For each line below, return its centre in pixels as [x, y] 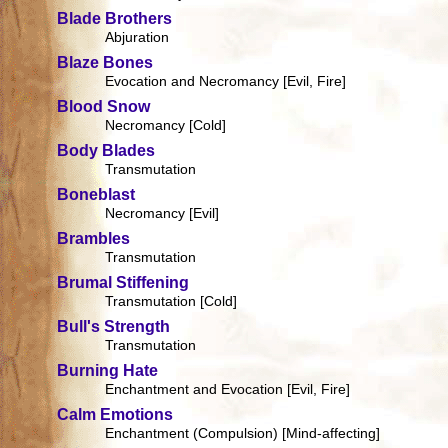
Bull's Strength [114, 327]
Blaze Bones [105, 63]
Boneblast [96, 195]
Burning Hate [108, 371]
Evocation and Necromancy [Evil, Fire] [226, 81]
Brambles [94, 239]
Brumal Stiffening [123, 283]
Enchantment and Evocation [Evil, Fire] [228, 389]
